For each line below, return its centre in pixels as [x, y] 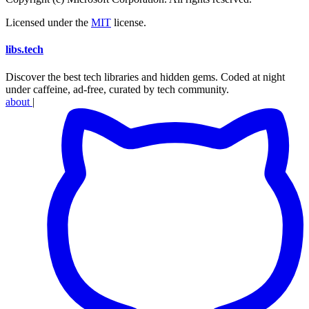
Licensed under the [48, 23]
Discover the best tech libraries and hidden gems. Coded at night [145, 77]
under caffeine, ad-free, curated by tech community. [117, 89]
